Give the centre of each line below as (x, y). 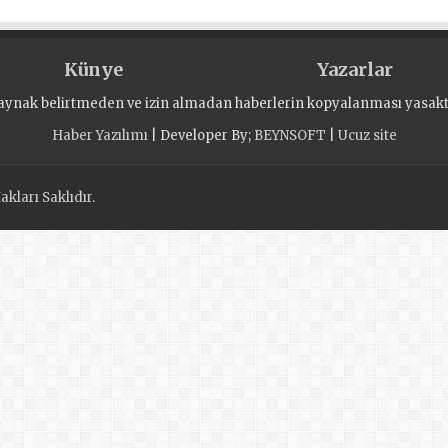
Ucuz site (367, 135)
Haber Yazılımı (99, 135)
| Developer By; (200, 135)
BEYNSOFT (289, 135)
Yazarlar (354, 69)
